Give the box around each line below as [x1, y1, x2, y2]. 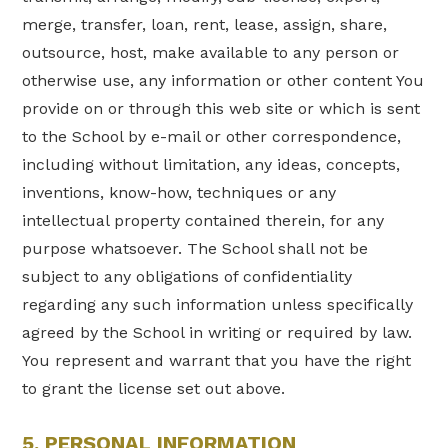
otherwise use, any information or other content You [22, 70, 425, 90]
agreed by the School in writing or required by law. [22, 322, 413, 342]
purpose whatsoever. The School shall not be [22, 238, 369, 258]
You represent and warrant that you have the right [22, 350, 412, 370]
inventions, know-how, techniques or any [22, 182, 337, 202]
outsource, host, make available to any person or [22, 42, 400, 62]
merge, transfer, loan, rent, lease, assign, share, [22, 14, 388, 34]
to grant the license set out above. [22, 378, 286, 398]
